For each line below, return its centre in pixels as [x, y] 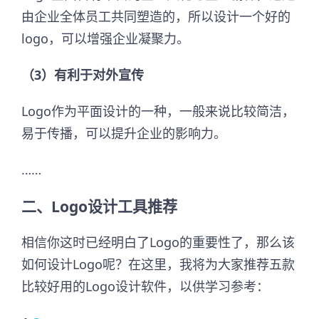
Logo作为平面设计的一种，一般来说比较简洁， [158, 111]
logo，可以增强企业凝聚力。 [105, 38]
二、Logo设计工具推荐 [99, 206]
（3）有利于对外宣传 [83, 74]
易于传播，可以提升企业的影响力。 [124, 133]
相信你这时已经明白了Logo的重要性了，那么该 [158, 242]
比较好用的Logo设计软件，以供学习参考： [145, 286]
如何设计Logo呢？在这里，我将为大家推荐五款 [158, 264]
